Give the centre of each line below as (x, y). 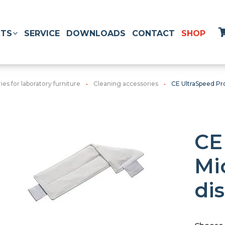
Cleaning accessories (126, 84)
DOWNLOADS (96, 33)
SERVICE (42, 33)
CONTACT (153, 33)
